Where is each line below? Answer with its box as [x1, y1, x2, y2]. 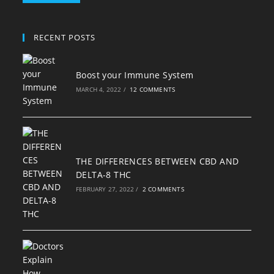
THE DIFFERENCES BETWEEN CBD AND [75, 155, 239, 167]
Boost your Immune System [75, 69, 194, 81]
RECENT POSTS [34, 32, 96, 43]
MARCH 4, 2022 [75, 85, 122, 94]
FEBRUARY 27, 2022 [75, 185, 135, 193]
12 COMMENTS [130, 85, 176, 94]
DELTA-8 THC [75, 169, 131, 180]
